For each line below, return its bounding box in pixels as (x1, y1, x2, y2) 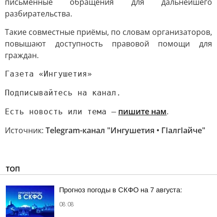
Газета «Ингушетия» (5, 69, 92, 78)
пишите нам (118, 106, 167, 117)
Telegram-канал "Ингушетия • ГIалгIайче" (46, 125, 205, 136)
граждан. (5, 50, 39, 61)
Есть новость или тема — (5, 107, 116, 116)
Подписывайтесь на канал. (5, 88, 121, 97)
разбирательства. (5, 8, 72, 19)
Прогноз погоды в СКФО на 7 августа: (59, 186, 182, 194)
